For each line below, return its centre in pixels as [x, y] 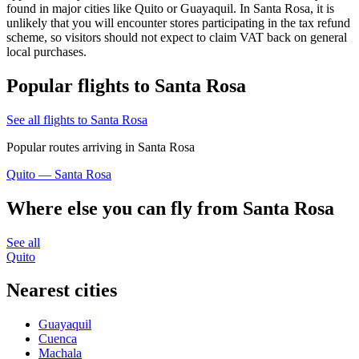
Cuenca [58, 339]
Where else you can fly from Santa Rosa [170, 208]
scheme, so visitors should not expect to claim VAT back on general [177, 37]
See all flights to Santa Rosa [77, 119]
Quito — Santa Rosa [59, 174]
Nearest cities [62, 290]
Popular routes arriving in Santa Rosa [101, 147]
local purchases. [46, 51]
